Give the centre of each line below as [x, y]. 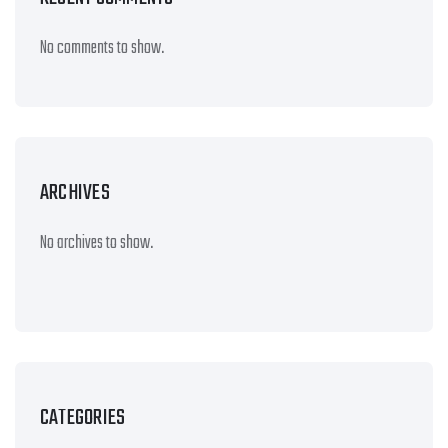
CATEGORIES [83, 418]
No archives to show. [96, 243]
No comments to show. [102, 48]
